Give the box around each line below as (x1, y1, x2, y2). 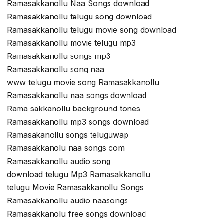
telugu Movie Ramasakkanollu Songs (7, 182, 144, 193)
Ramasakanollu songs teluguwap (7, 130, 128, 140)
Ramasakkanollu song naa (7, 64, 104, 74)
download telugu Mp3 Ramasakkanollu (7, 169, 150, 180)
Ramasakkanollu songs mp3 (7, 51, 110, 61)
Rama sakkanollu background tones (7, 104, 140, 114)
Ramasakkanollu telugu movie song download (7, 25, 176, 35)
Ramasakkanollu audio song (7, 156, 110, 166)
